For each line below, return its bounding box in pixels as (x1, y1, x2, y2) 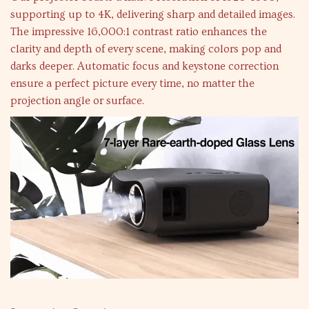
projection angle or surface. (10, 94, 144, 107)
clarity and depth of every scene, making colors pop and (10, 42, 281, 55)
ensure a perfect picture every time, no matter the (10, 77, 255, 90)
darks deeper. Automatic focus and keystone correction (10, 59, 279, 72)
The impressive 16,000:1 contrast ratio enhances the (10, 25, 267, 38)
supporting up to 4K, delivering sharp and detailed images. (10, 8, 295, 21)
